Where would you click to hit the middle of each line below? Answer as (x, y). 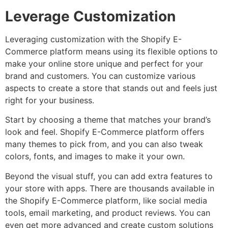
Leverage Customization (90, 16)
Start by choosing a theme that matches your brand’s (108, 120)
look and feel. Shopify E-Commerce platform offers (105, 132)
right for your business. (50, 100)
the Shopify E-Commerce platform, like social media (106, 200)
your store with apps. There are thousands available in (110, 188)
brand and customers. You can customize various (100, 76)
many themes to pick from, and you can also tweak (104, 144)
